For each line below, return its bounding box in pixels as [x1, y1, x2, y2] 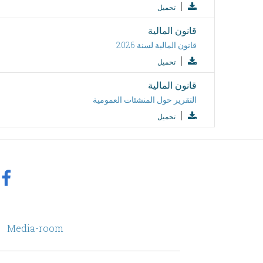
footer [160, 218, 180, 227]
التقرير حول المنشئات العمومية [93, 94, 197, 105]
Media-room [7, 222, 63, 234]
